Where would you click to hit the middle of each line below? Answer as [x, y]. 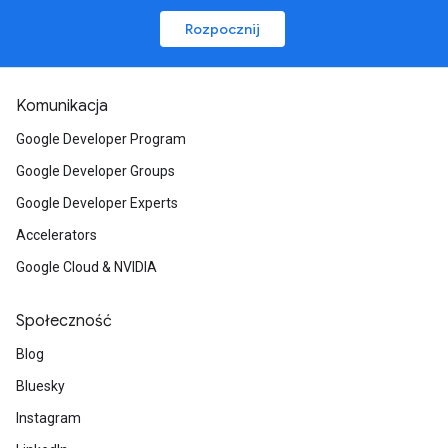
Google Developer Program [101, 139]
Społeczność [64, 321]
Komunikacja [62, 106]
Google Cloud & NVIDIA [86, 267]
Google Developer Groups [95, 171]
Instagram [48, 418]
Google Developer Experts [97, 203]
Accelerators [56, 235]
